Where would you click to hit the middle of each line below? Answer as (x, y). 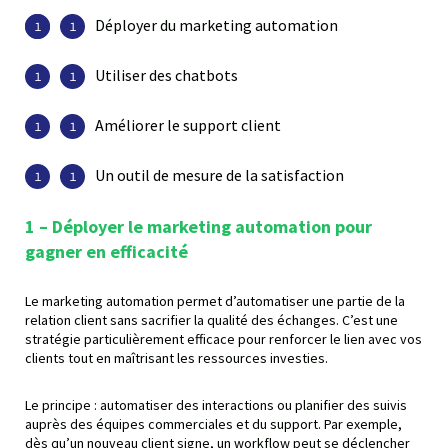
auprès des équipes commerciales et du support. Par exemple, (213, 424)
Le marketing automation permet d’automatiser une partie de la (215, 301)
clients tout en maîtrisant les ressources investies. (176, 358)
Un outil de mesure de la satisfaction (219, 175)
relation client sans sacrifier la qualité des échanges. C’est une (211, 320)
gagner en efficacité (106, 252)
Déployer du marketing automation (216, 25)
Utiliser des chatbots (166, 75)
